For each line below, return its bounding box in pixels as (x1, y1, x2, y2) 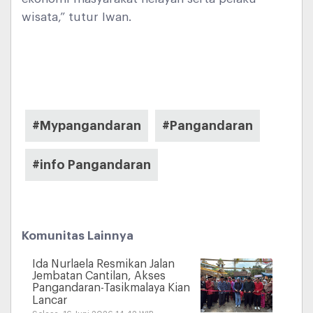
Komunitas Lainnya (22, 229, 133, 242)
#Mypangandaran (32, 119, 141, 132)
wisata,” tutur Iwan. (22, 10, 131, 23)
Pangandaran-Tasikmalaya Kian (32, 282, 190, 294)
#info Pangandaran (32, 158, 151, 171)
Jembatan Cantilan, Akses (32, 270, 166, 282)
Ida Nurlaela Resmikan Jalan (32, 259, 175, 270)
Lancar (32, 295, 67, 307)
